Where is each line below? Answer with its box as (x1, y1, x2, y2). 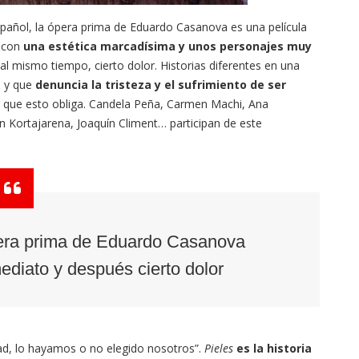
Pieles (204, 341, 233, 357)
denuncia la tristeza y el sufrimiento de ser (35, 77, 286, 93)
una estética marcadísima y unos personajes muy (23, 38, 312, 54)
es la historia (236, 341, 312, 357)
